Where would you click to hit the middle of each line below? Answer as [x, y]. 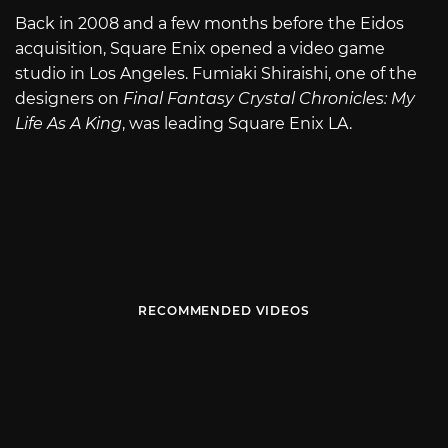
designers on [69, 98]
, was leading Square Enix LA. [237, 123]
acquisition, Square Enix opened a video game [200, 48]
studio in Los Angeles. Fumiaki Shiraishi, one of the [216, 73]
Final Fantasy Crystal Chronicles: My [269, 98]
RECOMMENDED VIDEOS [224, 311]
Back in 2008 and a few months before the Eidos [209, 23]
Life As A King [68, 123]
